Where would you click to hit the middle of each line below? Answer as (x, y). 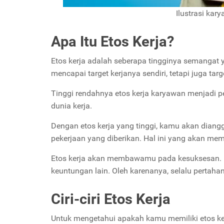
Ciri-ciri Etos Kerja (111, 199)
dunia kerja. (71, 105)
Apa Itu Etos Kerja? (112, 41)
